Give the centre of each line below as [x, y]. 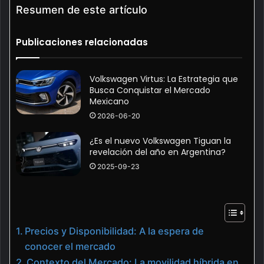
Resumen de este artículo [82, 9]
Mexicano [109, 101]
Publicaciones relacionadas [82, 42]
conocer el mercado [70, 246]
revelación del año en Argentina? [158, 152]
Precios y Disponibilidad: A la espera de [115, 231]
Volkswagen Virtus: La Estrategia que [164, 79]
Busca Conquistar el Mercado [150, 90]
